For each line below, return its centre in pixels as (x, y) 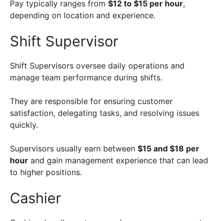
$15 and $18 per (168, 149)
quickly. (25, 125)
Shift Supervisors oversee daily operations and (97, 66)
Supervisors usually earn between (74, 149)
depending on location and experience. (84, 16)
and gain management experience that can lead (118, 161)
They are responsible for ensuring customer (91, 101)
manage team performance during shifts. (87, 78)
